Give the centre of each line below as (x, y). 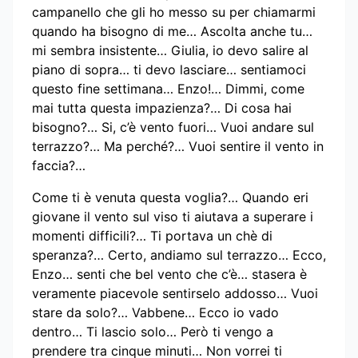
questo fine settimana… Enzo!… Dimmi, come (168, 89)
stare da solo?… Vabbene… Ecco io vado (155, 313)
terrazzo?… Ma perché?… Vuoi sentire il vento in (178, 147)
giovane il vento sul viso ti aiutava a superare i (173, 217)
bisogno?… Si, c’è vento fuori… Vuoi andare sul (173, 127)
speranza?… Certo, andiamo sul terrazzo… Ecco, (179, 255)
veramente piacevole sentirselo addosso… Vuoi (175, 294)
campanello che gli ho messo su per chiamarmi (174, 12)
